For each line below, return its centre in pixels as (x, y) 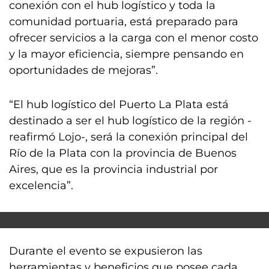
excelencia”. (41, 186)
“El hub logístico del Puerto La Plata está (119, 104)
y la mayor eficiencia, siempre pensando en (126, 54)
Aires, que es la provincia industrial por (113, 169)
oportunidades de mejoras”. (83, 70)
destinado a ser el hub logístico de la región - (130, 121)
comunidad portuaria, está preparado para (124, 22)
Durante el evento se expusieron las (106, 251)
